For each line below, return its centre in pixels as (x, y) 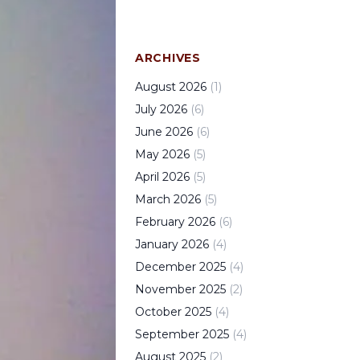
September (167, 334)
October (158, 312)
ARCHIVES (168, 58)
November (166, 289)
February (160, 222)
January (157, 244)
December (166, 267)
